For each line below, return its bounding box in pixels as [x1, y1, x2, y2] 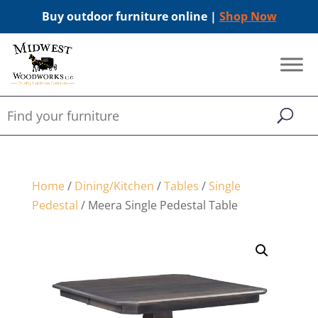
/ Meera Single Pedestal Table [77, 197, 238, 213]
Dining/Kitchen [74, 178, 154, 194]
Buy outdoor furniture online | [41, 9, 219, 24]
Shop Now [219, 9, 277, 24]
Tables [163, 178, 199, 194]
